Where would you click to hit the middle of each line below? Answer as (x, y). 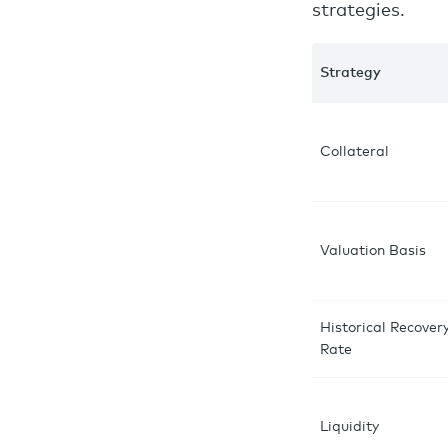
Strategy (350, 73)
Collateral (354, 152)
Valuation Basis (373, 251)
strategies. (358, 11)
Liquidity (349, 427)
